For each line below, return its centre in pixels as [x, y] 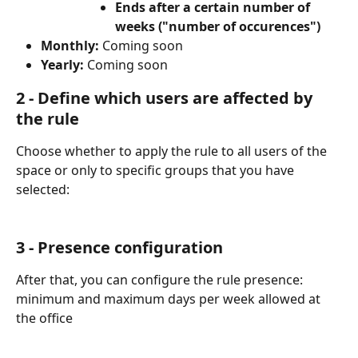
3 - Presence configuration [119, 248]
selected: [43, 189]
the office [44, 318]
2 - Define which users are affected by [166, 97]
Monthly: [72, 45]
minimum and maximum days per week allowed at [170, 299]
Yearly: [62, 65]
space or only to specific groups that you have [157, 170]
